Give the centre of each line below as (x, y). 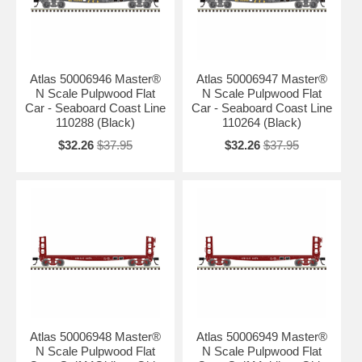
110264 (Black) (261, 122)
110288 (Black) (95, 122)
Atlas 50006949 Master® (261, 336)
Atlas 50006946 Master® (95, 78)
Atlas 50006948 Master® (95, 336)
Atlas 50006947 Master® (261, 78)
